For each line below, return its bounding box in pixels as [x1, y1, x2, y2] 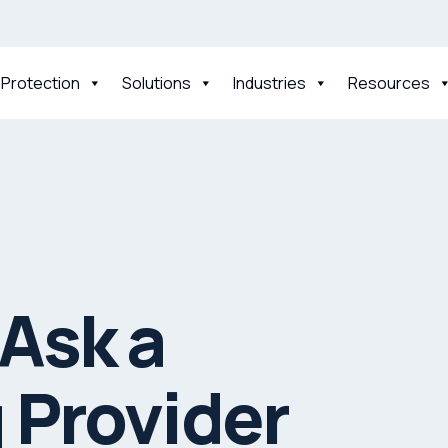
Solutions [122, 71, 191, 94]
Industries [233, 71, 306, 94]
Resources [348, 71, 430, 94]
